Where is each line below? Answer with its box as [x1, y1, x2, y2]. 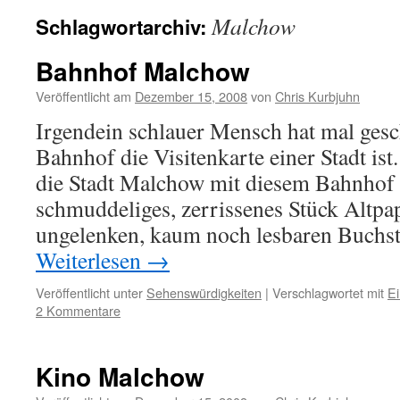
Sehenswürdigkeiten [146, 283, 262, 302]
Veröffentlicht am [36, 87, 131, 105]
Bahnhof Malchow [36, 53, 250, 89]
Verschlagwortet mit [272, 283, 384, 302]
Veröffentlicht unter [36, 283, 143, 302]
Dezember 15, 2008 [135, 87, 247, 105]
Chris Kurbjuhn [275, 87, 360, 105]
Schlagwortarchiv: [36, 12, 212, 41]
